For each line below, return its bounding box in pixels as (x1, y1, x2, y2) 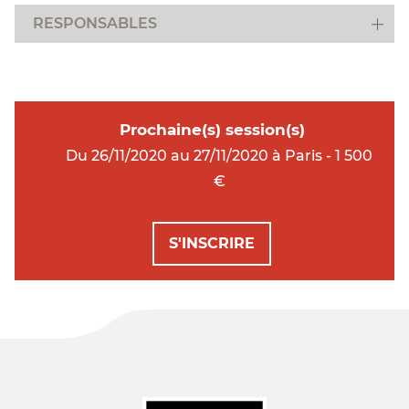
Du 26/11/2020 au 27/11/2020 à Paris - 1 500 (66, 147, 372, 164)
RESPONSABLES (33, 15, 157, 32)
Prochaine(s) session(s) (119, 121, 305, 139)
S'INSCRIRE (169, 235, 255, 252)
